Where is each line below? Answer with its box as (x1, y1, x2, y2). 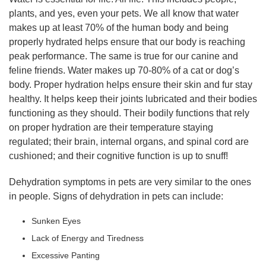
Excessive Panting (31, 250, 100, 260)
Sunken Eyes (31, 216, 81, 226)
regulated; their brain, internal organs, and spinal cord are (9, 136, 249, 147)
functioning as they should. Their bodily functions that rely (9, 107, 249, 118)
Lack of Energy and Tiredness (31, 233, 144, 243)
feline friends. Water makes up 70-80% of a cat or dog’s (9, 65, 239, 75)
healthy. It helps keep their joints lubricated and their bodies (9, 93, 257, 104)
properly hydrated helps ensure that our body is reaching (9, 36, 245, 47)
